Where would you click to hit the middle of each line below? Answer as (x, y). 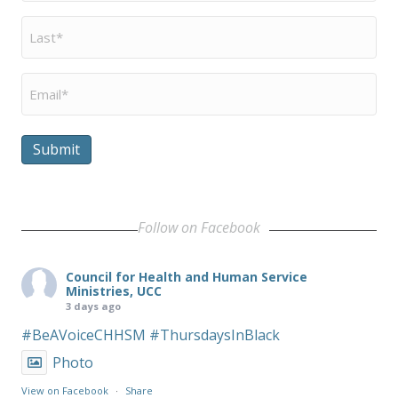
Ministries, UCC (114, 291)
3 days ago (93, 306)
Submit (56, 149)
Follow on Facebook (199, 227)
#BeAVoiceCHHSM (84, 334)
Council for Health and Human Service (187, 276)
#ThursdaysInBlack (215, 334)
